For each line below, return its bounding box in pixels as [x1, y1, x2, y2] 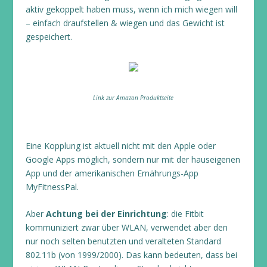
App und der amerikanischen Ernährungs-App [25, 167, 198, 179]
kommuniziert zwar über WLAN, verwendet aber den [25, 222, 228, 234]
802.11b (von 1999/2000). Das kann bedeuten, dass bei [25, 249, 237, 261]
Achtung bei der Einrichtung [45, 208, 167, 220]
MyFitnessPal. [25, 181, 79, 193]
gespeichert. [25, 30, 72, 42]
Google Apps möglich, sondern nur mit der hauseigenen [25, 153, 240, 165]
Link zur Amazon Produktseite [93, 93, 174, 102]
